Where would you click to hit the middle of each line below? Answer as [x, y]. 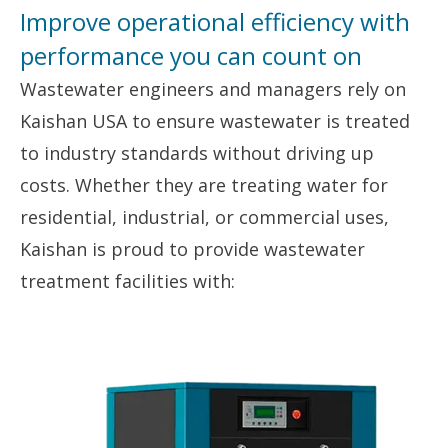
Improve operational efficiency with [215, 21]
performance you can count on [191, 55]
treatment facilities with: [127, 281]
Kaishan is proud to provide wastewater [192, 249]
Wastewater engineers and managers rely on [213, 89]
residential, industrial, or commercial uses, [204, 217]
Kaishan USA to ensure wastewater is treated [215, 121]
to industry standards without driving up [197, 153]
